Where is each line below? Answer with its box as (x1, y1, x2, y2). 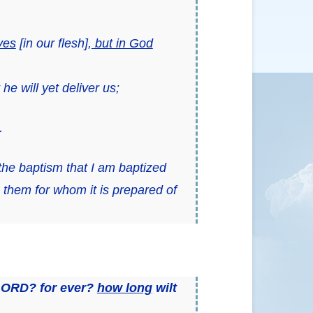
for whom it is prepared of (31, 182, 177, 197)
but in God (91, 36, 153, 50)
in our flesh (22, 36, 85, 50)
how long (96, 280, 152, 295)
